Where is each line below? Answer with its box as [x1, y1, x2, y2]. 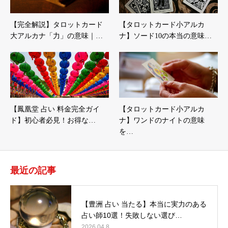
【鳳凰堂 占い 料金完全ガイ [10, 105, 100, 113]
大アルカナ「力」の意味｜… [10, 32, 103, 40]
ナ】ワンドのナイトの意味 [119, 116, 205, 124]
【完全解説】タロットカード [10, 20, 103, 28]
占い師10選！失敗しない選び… [81, 211, 182, 220]
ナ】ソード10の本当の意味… [119, 32, 212, 40]
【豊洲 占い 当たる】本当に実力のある [81, 200, 207, 209]
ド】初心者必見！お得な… [10, 116, 96, 124]
